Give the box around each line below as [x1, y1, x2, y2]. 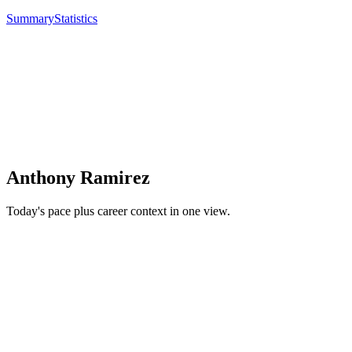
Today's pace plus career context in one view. [6, 204, 230, 218]
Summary [6, 12, 54, 26]
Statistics [54, 12, 97, 26]
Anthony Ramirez [6, 167, 150, 189]
